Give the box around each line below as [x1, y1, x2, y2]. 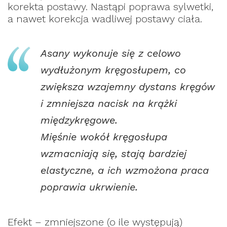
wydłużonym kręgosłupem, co [41, 63, 186, 76]
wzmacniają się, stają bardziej [41, 147, 186, 160]
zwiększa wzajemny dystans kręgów [41, 80, 215, 93]
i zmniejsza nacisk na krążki [41, 97, 177, 109]
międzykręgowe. [41, 113, 118, 126]
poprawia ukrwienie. [41, 180, 138, 193]
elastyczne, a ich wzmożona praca [41, 164, 209, 176]
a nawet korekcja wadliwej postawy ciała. [8, 12, 202, 25]
